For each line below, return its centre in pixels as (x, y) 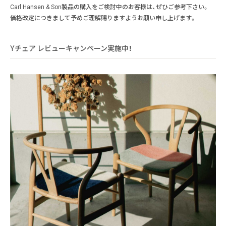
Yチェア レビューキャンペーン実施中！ (71, 48)
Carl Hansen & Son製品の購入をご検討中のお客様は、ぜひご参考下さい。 (109, 7)
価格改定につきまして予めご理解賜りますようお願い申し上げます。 (103, 18)
